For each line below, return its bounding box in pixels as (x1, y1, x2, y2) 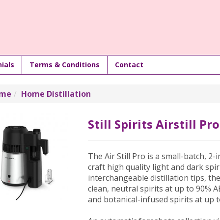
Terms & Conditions (29, 60, 100, 69)
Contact (115, 60, 143, 69)
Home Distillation (21, 88, 91, 99)
